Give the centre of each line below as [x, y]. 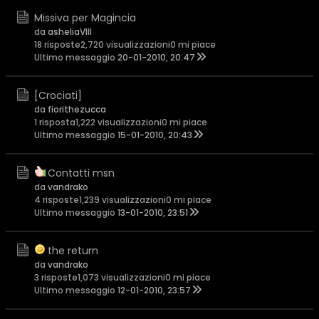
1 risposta [55, 122]
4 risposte [57, 200]
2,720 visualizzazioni [125, 45]
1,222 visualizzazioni [119, 122]
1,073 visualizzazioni [121, 277]
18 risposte [57, 45]
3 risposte [56, 277]
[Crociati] [58, 95]
